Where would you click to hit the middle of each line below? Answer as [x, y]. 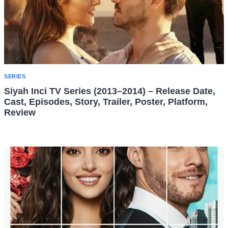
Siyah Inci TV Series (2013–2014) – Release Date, [110, 91]
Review [20, 113]
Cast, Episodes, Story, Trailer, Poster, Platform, [106, 102]
